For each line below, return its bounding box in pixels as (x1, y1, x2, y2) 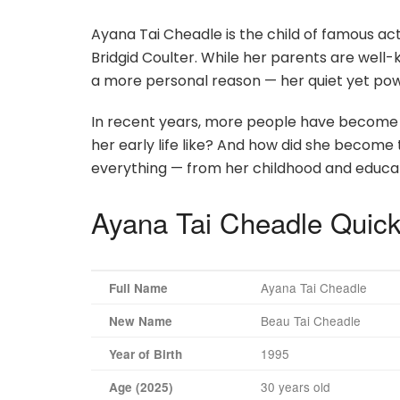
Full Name (109, 279, 168, 296)
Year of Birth (109, 345, 182, 362)
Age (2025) (109, 378, 173, 396)
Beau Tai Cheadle (261, 311, 361, 329)
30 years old (261, 377, 330, 396)
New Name (109, 312, 172, 329)
